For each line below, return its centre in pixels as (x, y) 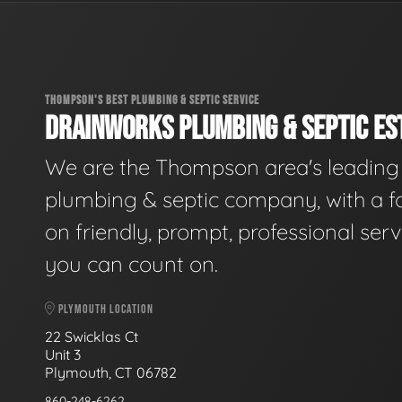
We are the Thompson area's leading (222, 167)
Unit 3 (65, 354)
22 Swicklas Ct (93, 336)
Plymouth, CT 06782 (111, 372)
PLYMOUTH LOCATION (105, 310)
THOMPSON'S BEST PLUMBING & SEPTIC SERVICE (152, 100)
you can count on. (131, 264)
